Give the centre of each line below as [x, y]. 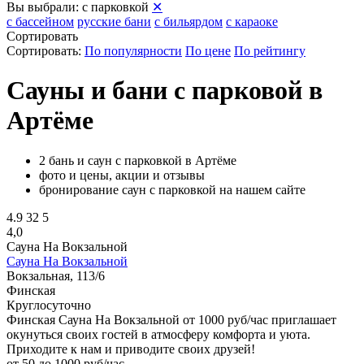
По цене [208, 51]
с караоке [252, 22]
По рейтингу [270, 51]
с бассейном [40, 22]
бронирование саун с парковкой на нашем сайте [172, 189]
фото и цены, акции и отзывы [122, 175]
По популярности [133, 51]
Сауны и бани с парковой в [165, 91]
